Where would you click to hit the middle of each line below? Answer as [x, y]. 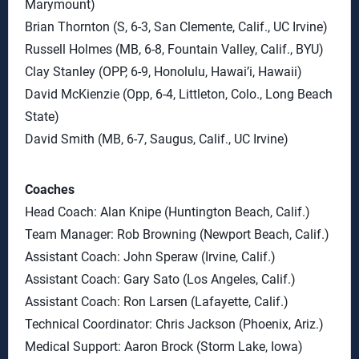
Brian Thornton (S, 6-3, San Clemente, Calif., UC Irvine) [176, 27]
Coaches [50, 190]
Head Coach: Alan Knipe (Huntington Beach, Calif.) [167, 212]
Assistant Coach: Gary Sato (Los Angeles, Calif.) [160, 279]
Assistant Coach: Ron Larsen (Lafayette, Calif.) [157, 302]
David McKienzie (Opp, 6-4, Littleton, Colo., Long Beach [179, 94]
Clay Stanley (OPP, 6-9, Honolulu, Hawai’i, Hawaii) [163, 72]
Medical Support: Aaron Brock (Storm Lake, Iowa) [164, 347]
